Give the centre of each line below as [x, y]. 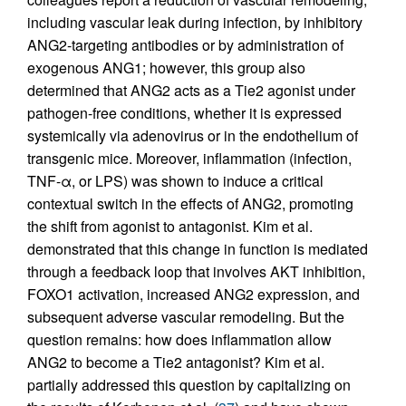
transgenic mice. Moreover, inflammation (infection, [189, 159]
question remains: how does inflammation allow [179, 340]
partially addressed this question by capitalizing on [189, 385]
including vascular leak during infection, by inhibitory [195, 23]
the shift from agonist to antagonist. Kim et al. [170, 227]
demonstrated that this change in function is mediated [198, 249]
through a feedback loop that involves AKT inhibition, [196, 272]
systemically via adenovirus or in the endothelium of [193, 136]
